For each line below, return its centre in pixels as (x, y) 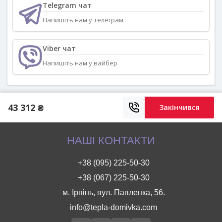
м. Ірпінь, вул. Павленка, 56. (113, 192)
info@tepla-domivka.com (113, 207)
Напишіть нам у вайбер (80, 63)
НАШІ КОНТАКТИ (111, 140)
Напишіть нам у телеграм (83, 20)
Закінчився (179, 107)
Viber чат (59, 49)
